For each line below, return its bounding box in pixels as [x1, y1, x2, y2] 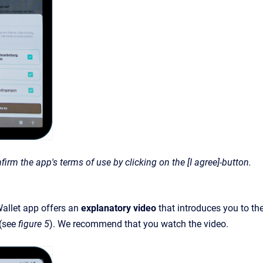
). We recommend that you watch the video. [49, 218, 228, 230]
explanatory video [81, 202, 156, 214]
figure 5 [18, 218, 49, 230]
